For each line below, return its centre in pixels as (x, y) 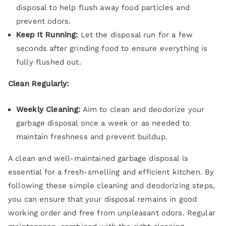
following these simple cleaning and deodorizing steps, (112, 185)
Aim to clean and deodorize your (143, 109)
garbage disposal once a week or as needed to (103, 123)
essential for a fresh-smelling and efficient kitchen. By (111, 172)
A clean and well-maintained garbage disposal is (98, 158)
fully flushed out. (49, 62)
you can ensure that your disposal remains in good (103, 199)
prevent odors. (44, 21)
